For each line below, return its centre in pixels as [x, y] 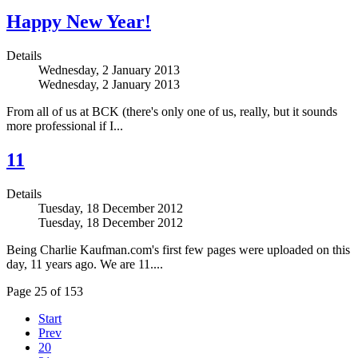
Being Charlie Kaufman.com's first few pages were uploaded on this [178, 249]
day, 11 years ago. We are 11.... [85, 264]
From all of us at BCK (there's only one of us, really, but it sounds [172, 111]
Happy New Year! [79, 21]
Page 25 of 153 [45, 291]
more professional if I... [65, 125]
